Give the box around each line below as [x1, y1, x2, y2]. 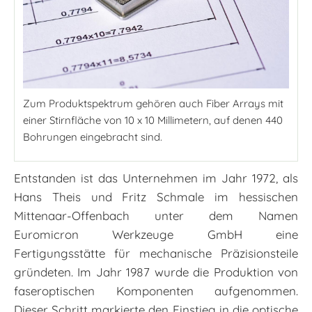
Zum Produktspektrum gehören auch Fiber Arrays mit [23, 97, 283, 111]
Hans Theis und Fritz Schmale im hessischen [14, 189, 298, 205]
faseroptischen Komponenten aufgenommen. [14, 283, 298, 299]
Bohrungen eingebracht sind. [23, 130, 162, 144]
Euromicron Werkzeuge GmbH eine [14, 227, 298, 242]
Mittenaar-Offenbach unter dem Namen [14, 208, 298, 224]
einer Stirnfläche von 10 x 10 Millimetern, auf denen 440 [23, 114, 283, 127]
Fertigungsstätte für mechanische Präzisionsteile [14, 246, 298, 261]
